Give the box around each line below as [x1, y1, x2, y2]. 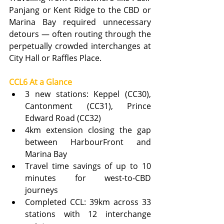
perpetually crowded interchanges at [9, 40, 151, 51]
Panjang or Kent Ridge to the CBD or [9, 4, 151, 15]
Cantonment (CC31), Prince [25, 100, 151, 111]
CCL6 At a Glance [9, 76, 72, 87]
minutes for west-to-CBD [25, 172, 151, 183]
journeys [25, 184, 58, 195]
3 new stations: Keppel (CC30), [25, 88, 151, 99]
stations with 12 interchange [25, 208, 151, 219]
